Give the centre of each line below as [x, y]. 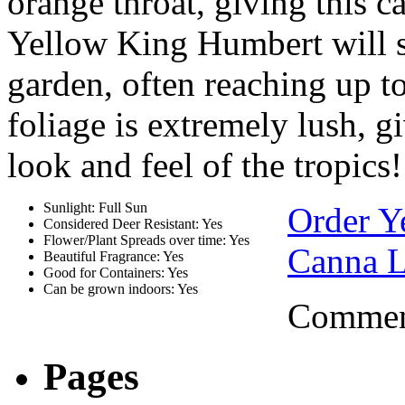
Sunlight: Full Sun [95, 208]
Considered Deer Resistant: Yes [133, 224]
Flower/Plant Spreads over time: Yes [146, 240]
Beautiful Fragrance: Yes [113, 257]
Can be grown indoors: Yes [121, 289]
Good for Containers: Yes [116, 273]
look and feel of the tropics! [205, 165]
